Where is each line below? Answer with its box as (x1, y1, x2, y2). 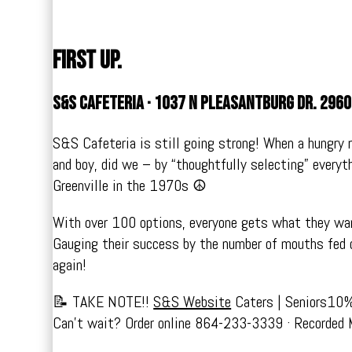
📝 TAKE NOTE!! (53, 291, 154, 312)
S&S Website (153, 291, 232, 312)
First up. (53, 46, 123, 77)
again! (53, 254, 87, 275)
